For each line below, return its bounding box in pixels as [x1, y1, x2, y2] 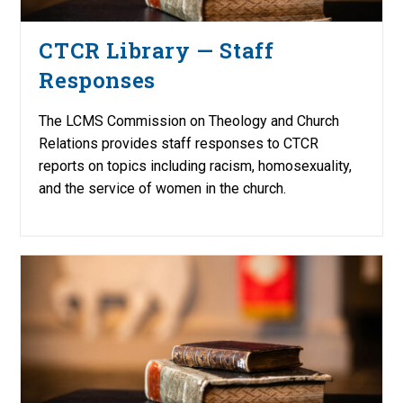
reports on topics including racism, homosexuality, [39, 157, 353, 175]
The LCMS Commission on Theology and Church [39, 112, 340, 130]
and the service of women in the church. [39, 180, 287, 198]
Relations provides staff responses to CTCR [39, 135, 319, 153]
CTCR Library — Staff [39, 36, 274, 66]
